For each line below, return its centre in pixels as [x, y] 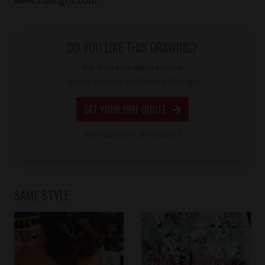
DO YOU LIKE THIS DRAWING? [132, 47]
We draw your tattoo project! [132, 67]
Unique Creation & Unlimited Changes [132, 81]
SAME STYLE [42, 195]
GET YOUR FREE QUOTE [126, 109]
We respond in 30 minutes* [132, 134]
